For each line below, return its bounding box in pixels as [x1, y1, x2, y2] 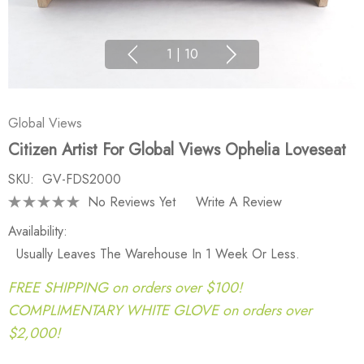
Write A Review [196, 192, 282, 211]
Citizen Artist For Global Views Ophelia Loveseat [8, 138, 346, 162]
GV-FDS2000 [42, 170, 121, 188]
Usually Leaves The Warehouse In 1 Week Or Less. [16, 245, 300, 263]
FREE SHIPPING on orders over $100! [8, 276, 242, 298]
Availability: [8, 222, 67, 240]
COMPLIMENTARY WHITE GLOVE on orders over [8, 299, 312, 321]
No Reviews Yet [88, 192, 175, 211]
